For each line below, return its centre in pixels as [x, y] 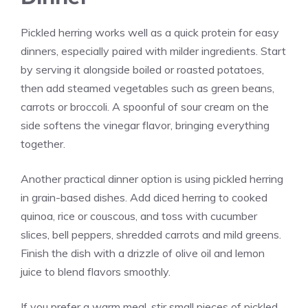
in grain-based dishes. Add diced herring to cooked [144, 198]
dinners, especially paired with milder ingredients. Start [153, 51]
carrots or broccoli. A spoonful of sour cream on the [145, 107]
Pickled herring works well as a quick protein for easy [150, 33]
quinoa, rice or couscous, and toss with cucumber [139, 216]
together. [43, 144]
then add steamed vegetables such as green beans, [147, 88]
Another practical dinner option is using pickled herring [152, 179]
